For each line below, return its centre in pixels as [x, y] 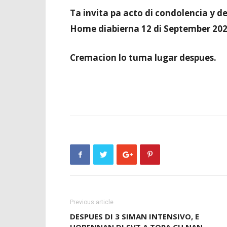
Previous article [92, 202]
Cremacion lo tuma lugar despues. [143, 58]
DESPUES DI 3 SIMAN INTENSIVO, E [135, 216]
